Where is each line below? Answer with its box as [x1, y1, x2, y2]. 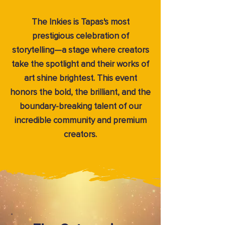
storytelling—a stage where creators [12, 46, 149, 55]
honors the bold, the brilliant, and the [10, 88, 151, 97]
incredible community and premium [14, 117, 147, 125]
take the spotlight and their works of [12, 60, 149, 69]
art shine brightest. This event [24, 74, 137, 83]
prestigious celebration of [32, 32, 129, 41]
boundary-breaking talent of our [19, 102, 142, 111]
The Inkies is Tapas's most [31, 18, 130, 27]
